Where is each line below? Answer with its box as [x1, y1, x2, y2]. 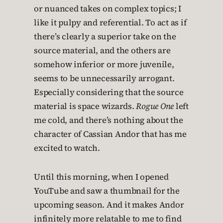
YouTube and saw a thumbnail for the [34, 185, 180, 197]
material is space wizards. [34, 101, 136, 112]
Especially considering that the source [34, 87, 184, 99]
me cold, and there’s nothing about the [34, 114, 183, 126]
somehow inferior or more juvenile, [34, 59, 174, 71]
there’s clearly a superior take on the [34, 31, 176, 43]
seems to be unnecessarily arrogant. [34, 73, 175, 85]
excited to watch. [34, 142, 100, 154]
